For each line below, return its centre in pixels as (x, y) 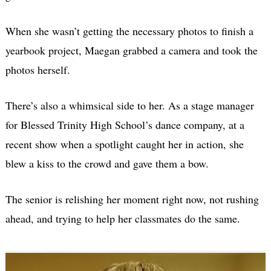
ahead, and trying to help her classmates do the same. (122, 218)
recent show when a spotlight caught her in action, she (124, 144)
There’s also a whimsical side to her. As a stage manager (129, 105)
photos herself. (38, 69)
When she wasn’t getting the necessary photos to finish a (129, 31)
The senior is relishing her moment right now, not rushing (132, 199)
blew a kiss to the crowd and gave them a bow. (107, 163)
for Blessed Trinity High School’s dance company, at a (125, 124)
